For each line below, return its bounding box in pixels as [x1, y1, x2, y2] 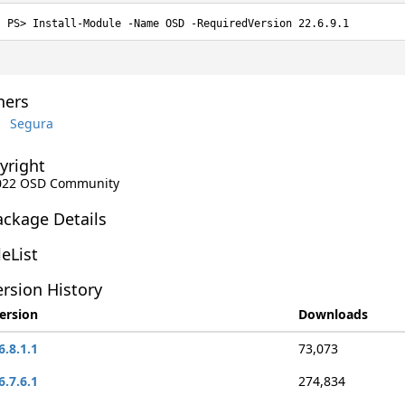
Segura [9, 114, 53, 132]
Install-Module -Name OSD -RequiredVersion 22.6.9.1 [32, 17, 349, 30]
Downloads [297, 306, 368, 323]
